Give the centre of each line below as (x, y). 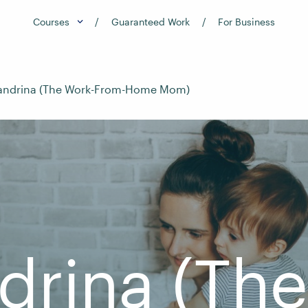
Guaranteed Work (151, 22)
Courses (51, 22)
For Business (247, 22)
